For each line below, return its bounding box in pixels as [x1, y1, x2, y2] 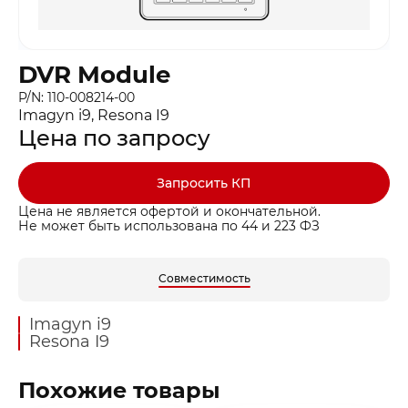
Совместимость [158, 270, 250, 285]
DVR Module [18, 59, 170, 89]
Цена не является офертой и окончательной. [18, 202, 321, 219]
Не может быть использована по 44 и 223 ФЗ [18, 217, 320, 234]
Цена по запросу [18, 124, 210, 151]
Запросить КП [157, 174, 251, 191]
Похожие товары [18, 376, 220, 403]
